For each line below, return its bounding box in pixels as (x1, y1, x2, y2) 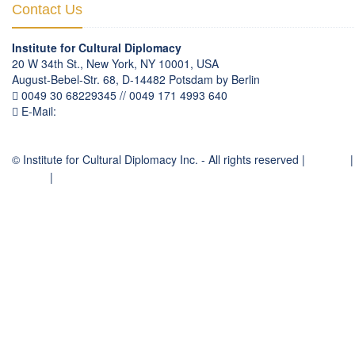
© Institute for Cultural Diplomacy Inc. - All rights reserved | (12, 151, 308, 168)
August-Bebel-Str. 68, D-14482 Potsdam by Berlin (12, 71, 260, 88)
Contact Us (12, 2, 82, 18)
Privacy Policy (56, 169, 125, 185)
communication (59, 103, 136, 120)
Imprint (12, 169, 47, 185)
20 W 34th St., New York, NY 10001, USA (12, 55, 219, 72)
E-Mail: (18, 103, 59, 120)
